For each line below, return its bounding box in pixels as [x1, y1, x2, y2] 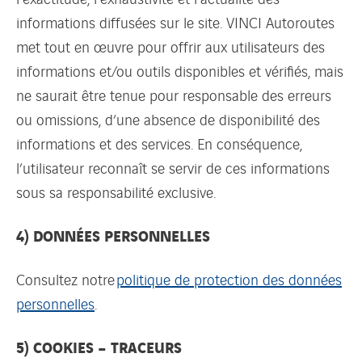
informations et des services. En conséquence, [16, 132, 302, 154]
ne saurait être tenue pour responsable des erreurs [16, 83, 331, 105]
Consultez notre [16, 267, 116, 289]
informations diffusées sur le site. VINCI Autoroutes [16, 11, 335, 32]
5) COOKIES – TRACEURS [16, 335, 182, 358]
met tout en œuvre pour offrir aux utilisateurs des [16, 35, 325, 57]
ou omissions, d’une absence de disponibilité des [16, 107, 320, 129]
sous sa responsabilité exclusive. [16, 180, 216, 202]
